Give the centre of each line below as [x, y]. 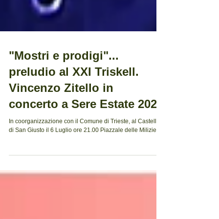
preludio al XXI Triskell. [74, 114]
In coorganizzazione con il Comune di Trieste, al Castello [84, 164]
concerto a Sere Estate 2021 [86, 147]
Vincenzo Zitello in [61, 131]
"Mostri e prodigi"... [64, 98]
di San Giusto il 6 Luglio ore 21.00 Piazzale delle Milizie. [129, 173]
